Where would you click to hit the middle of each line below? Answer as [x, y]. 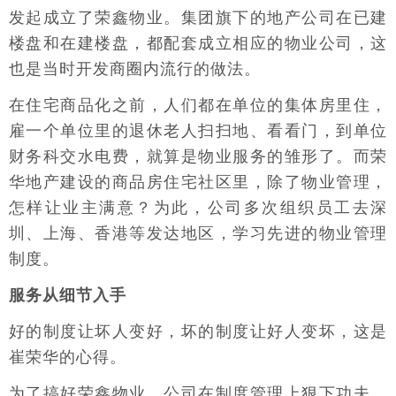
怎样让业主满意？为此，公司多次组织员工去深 [198, 208]
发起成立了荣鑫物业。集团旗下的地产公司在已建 [198, 18]
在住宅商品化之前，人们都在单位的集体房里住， [198, 105]
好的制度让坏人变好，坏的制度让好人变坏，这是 [198, 331]
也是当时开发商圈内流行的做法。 [135, 69]
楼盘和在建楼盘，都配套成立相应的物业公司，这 [198, 43]
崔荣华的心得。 [68, 357]
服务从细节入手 [68, 295]
